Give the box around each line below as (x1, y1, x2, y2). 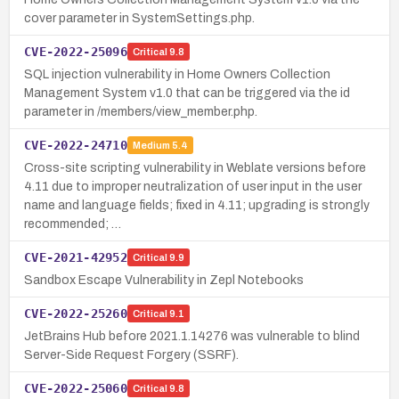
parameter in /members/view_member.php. (24, 104, 257, 118)
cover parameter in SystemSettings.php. (24, 11, 255, 25)
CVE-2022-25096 (24, 44, 127, 59)
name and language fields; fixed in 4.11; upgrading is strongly (24, 198, 370, 212)
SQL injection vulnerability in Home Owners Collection (24, 67, 330, 81)
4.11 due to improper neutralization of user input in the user (24, 179, 362, 193)
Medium (132, 140, 170, 151)
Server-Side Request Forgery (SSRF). (24, 347, 239, 362)
